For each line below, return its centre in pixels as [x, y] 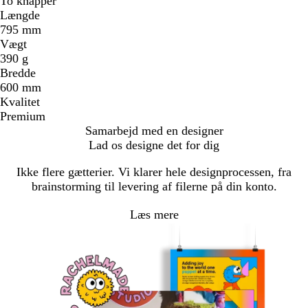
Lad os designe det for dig [154, 145]
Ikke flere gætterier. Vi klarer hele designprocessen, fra [154, 172]
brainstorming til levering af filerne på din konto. [154, 187]
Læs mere [154, 214]
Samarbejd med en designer [154, 131]
